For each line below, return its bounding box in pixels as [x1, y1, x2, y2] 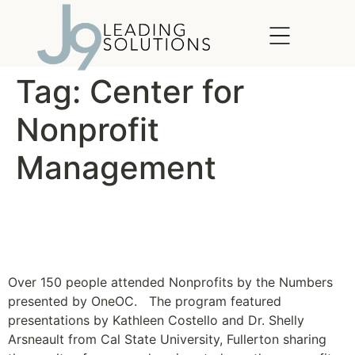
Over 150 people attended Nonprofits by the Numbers [8, 274, 333, 291]
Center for [90, 72, 244, 112]
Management [16, 148, 216, 188]
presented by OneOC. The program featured [8, 293, 281, 310]
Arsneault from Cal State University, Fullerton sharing [8, 331, 326, 348]
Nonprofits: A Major [8, 199, 241, 231]
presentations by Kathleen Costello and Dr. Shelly [8, 312, 304, 329]
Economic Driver [8, 229, 204, 261]
